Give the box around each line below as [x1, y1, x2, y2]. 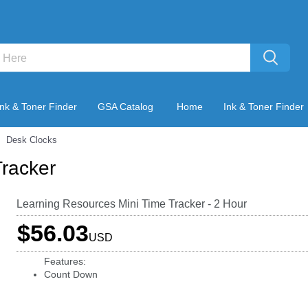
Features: [43, 256, 86, 267]
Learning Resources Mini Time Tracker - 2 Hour [16, 198, 247, 210]
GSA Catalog [98, 101, 153, 112]
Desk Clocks [6, 135, 57, 145]
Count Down [43, 269, 98, 280]
